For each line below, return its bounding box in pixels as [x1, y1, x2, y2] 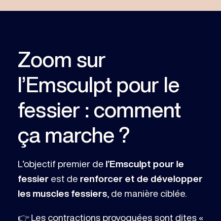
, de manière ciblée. [107, 188, 186, 198]
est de [48, 173, 80, 183]
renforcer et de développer [79, 173, 203, 183]
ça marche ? [17, 123, 130, 145]
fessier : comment [17, 98, 181, 120]
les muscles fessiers [17, 188, 107, 198]
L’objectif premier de [17, 158, 106, 168]
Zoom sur [17, 48, 106, 70]
